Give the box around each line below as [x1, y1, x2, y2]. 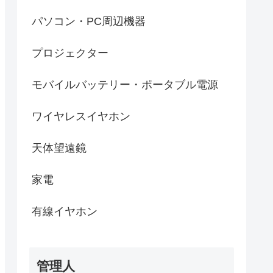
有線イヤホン [32, 205, 97, 218]
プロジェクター [32, 47, 108, 60]
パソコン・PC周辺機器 [32, 15, 146, 28]
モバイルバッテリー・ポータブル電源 [32, 79, 218, 91]
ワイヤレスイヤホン [32, 110, 130, 123]
